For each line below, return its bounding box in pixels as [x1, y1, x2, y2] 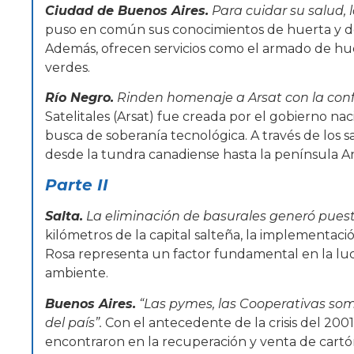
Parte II [45, 175, 108, 195]
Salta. [45, 209, 83, 224]
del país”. [45, 314, 105, 330]
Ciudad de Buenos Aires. [45, 2, 209, 18]
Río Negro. [45, 90, 114, 105]
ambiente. [45, 265, 108, 281]
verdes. [45, 59, 90, 75]
